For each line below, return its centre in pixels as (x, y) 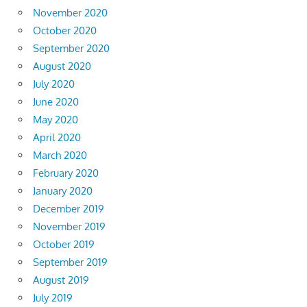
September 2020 (71, 48)
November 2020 (70, 12)
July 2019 (53, 297)
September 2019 (70, 262)
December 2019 (69, 208)
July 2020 (54, 84)
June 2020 (56, 101)
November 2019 (69, 226)
